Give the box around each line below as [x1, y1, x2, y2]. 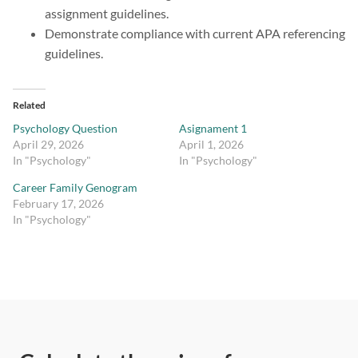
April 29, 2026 [13, 137, 84, 152]
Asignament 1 [179, 121, 247, 136]
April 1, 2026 [179, 137, 244, 152]
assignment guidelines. [45, 6, 169, 22]
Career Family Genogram [13, 181, 137, 195]
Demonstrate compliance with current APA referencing [45, 26, 345, 42]
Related [13, 99, 46, 112]
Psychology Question [13, 121, 117, 136]
